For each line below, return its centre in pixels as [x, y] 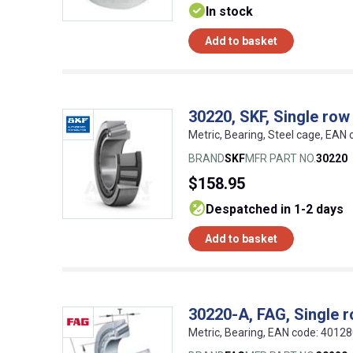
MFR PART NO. [281, 159]
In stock [229, 12]
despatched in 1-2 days [279, 210]
